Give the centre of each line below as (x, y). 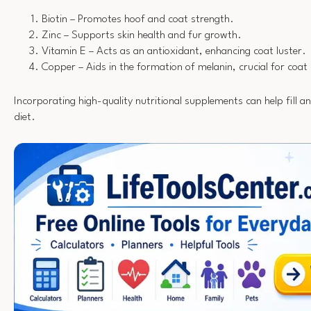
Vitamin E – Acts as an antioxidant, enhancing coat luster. (174, 52)
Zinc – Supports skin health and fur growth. (142, 36)
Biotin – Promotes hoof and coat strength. (138, 20)
